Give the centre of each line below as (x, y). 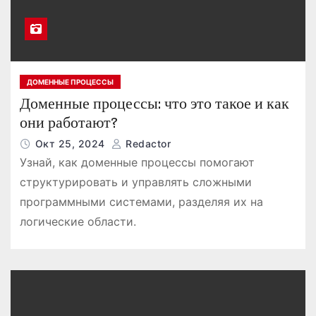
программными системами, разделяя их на (141, 201)
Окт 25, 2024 (72, 143)
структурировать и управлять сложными (135, 182)
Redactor (147, 143)
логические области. (78, 221)
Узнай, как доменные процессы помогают (137, 162)
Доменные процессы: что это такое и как (154, 103)
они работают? (68, 122)
